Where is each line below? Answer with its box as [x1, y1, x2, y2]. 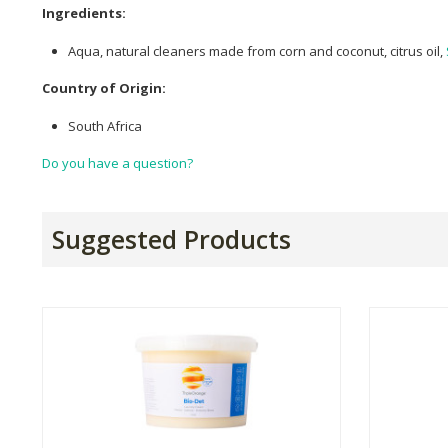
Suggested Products [52, 222, 291, 257]
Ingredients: [42, 4, 126, 23]
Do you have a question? [42, 154, 193, 173]
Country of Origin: [42, 79, 166, 98]
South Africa [68, 116, 142, 135]
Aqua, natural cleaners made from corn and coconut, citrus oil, [68, 41, 446, 60]
